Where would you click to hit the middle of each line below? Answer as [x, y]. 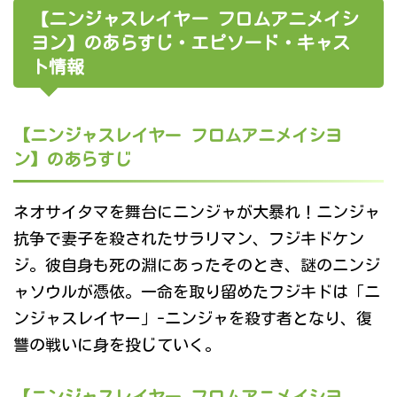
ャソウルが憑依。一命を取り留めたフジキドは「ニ [197, 292]
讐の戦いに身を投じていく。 [117, 345]
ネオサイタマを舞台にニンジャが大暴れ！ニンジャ [197, 212]
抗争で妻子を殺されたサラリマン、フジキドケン [189, 239]
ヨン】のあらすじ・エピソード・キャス [191, 43]
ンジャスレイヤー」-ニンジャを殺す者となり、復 [193, 319]
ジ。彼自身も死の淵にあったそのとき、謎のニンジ [197, 265]
